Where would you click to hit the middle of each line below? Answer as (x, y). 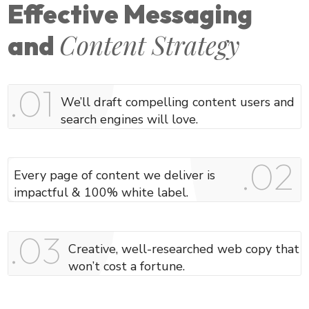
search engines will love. (130, 120)
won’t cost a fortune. (127, 266)
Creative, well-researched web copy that (184, 249)
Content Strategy (150, 45)
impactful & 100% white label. (101, 193)
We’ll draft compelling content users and (178, 102)
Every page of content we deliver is (115, 176)
